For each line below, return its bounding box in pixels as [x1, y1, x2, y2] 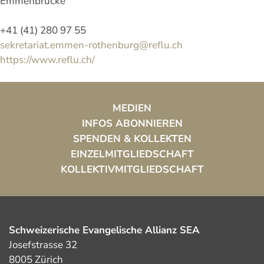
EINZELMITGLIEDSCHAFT [70, 147, 194, 161]
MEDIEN [113, 101, 151, 115]
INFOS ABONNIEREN [81, 116, 183, 130]
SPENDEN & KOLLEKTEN [72, 131, 192, 146]
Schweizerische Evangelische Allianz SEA [9, 223, 200, 237]
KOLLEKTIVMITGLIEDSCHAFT [60, 162, 204, 176]
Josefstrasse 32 [9, 237, 77, 252]
